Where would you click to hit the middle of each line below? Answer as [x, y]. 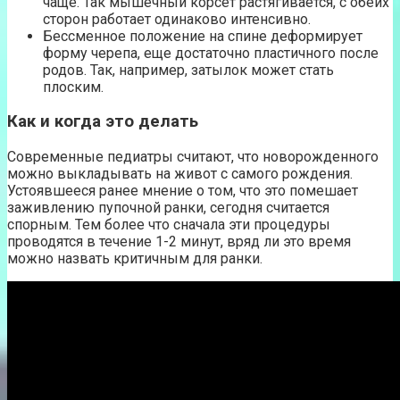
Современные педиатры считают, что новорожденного [193, 156]
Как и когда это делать [103, 122]
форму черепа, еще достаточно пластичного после [211, 53]
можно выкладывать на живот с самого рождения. [180, 173]
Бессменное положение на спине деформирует [203, 36]
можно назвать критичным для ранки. [135, 258]
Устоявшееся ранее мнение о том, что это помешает [183, 190]
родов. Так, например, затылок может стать [188, 70]
